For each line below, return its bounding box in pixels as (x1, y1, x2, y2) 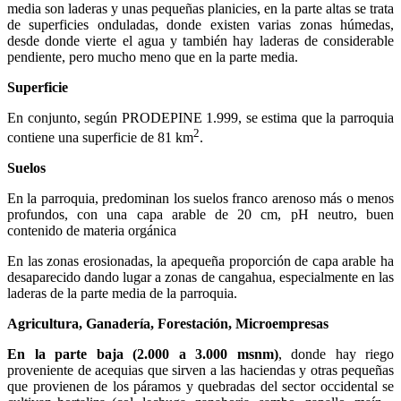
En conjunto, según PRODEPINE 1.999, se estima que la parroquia (7, 109, 394, 125)
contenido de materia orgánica (7, 223, 176, 239)
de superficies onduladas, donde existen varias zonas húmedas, (7, 16, 394, 32)
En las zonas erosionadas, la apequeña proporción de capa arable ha (7, 253, 394, 269)
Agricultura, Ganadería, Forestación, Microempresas (7, 316, 328, 332)
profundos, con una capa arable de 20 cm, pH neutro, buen (7, 207, 394, 223)
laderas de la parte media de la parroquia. (7, 286, 237, 302)
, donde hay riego (277, 346, 394, 363)
